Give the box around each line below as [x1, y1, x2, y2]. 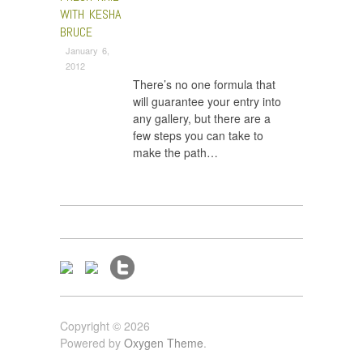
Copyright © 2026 [60, 317, 150, 334]
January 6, [65, 44, 109, 58]
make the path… [133, 143, 218, 160]
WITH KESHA [60, 5, 121, 23]
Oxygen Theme [124, 334, 203, 351]
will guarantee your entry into [133, 92, 281, 109]
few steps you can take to [133, 126, 263, 143]
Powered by [60, 334, 124, 351]
